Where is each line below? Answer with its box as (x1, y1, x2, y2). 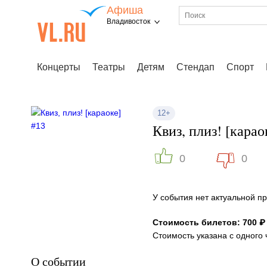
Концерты (37, 62, 80, 72)
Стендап (176, 62, 215, 72)
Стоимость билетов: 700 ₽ (153, 218, 265, 227)
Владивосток (107, 17, 150, 26)
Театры (92, 62, 125, 72)
